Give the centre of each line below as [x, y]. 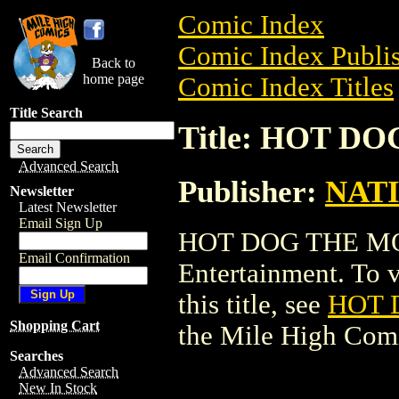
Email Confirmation [74, 258]
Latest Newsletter [68, 207]
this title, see [253, 304]
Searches [37, 356]
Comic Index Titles [286, 87]
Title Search [46, 113]
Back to [114, 63]
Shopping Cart [55, 326]
